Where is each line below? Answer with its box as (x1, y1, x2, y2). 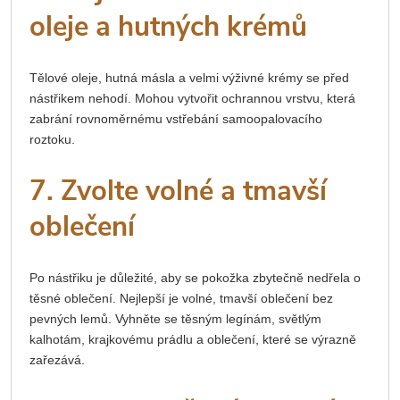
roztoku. (29, 131, 75, 146)
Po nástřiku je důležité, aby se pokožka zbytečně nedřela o (29, 270, 361, 285)
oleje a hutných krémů (29, 7, 307, 46)
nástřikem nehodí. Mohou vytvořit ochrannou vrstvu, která (29, 90, 355, 105)
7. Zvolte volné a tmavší (29, 171, 327, 210)
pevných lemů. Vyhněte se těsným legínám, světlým (29, 311, 321, 326)
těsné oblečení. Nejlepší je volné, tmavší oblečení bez (29, 290, 333, 305)
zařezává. (29, 352, 85, 367)
